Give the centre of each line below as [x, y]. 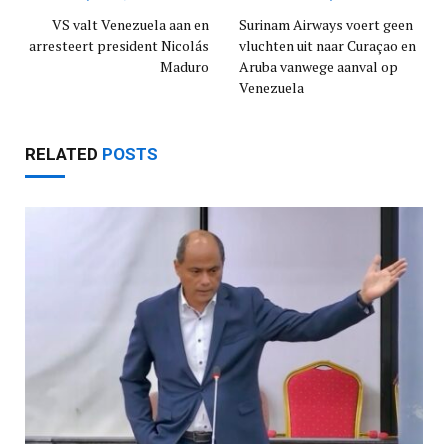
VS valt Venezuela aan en [130, 25]
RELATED [63, 154]
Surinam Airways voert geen [326, 25]
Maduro [184, 67]
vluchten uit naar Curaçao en [327, 46]
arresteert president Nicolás [119, 46]
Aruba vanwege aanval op [318, 67]
